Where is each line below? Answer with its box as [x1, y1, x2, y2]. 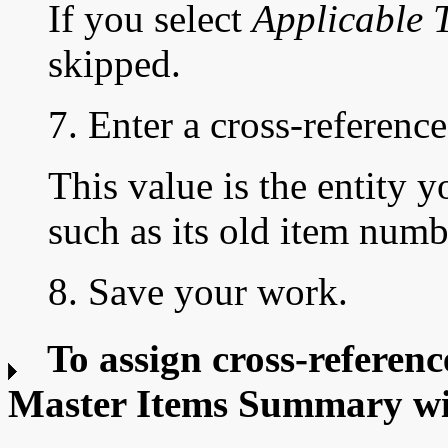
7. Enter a [48, 103, 210, 147]
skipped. [48, 42, 181, 86]
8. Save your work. [48, 270, 348, 314]
